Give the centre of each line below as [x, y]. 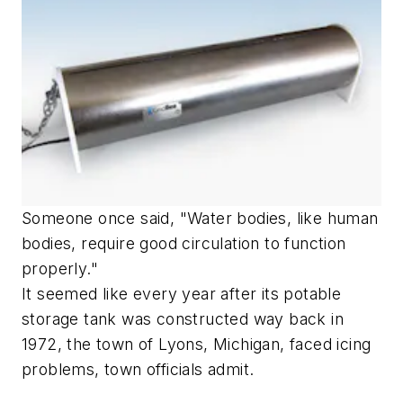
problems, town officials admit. [138, 369]
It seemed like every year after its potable [182, 293]
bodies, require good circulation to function [184, 243]
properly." [60, 268]
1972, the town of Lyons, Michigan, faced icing [197, 344]
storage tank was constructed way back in [183, 318]
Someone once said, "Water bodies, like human [200, 218]
